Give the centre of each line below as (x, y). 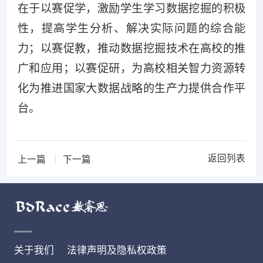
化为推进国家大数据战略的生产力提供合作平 (131, 89)
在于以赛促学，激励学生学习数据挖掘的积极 (131, 9)
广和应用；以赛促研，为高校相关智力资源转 (131, 69)
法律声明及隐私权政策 (117, 251)
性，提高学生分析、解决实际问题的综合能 (131, 29)
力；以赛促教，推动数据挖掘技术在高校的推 (131, 49)
